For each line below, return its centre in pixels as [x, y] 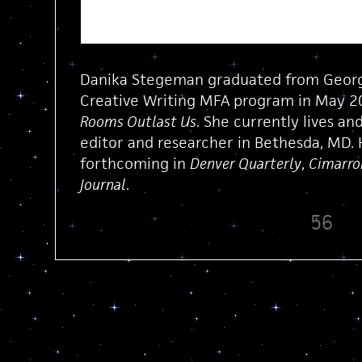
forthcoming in [135, 163]
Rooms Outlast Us [138, 121]
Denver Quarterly [245, 163]
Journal [103, 184]
